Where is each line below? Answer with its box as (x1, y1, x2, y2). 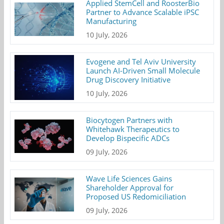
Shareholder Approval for (86, 182, 174, 192)
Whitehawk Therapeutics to (86, 123, 180, 134)
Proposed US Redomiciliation (86, 191, 186, 201)
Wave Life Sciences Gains (86, 173, 172, 183)
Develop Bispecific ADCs (86, 132, 170, 143)
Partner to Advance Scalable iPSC (86, 6, 199, 17)
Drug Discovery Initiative (86, 74, 171, 84)
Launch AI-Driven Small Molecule (86, 65, 200, 75)
